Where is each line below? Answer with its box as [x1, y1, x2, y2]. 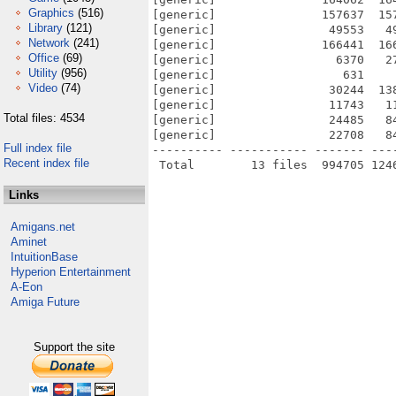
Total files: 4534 [4, 111, 85, 125]
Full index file [4, 141, 72, 155]
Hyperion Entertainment [11, 265, 131, 278]
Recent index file [4, 156, 89, 170]
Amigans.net [11, 220, 75, 233]
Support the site [34, 340, 115, 354]
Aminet [11, 235, 47, 248]
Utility [28, 66, 57, 80]
